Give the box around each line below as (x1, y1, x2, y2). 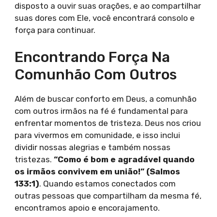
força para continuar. (15, 25, 95, 35)
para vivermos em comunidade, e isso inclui (15, 130, 180, 140)
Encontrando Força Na (15, 48, 170, 66)
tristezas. (15, 155, 54, 165)
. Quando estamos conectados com (39, 179, 176, 189)
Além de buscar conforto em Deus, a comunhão (15, 94, 197, 104)
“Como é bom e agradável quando (54, 155, 195, 165)
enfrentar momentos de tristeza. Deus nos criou (15, 118, 201, 128)
